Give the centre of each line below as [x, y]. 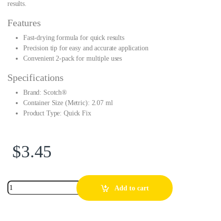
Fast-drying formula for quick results [74, 38]
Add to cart [131, 188]
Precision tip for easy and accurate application [86, 48]
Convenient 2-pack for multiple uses [73, 59]
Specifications [36, 78]
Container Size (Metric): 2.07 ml [68, 103]
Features [24, 23]
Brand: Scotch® [45, 93]
